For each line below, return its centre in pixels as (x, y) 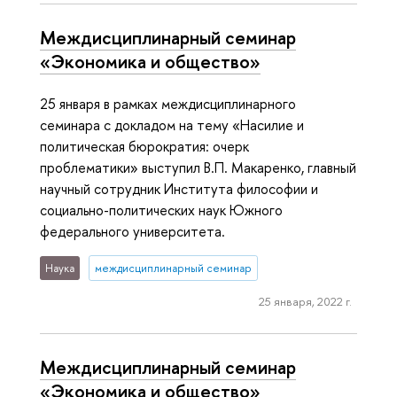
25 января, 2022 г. (305, 301)
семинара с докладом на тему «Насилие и (172, 125)
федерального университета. (132, 231)
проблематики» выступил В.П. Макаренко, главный (198, 167)
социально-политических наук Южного (161, 210)
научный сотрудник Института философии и (179, 188)
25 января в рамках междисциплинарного (168, 103)
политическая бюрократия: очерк (144, 146)
